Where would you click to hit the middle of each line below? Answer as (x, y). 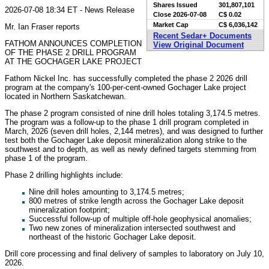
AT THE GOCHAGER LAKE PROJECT (73, 61)
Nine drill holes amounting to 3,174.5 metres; (107, 192)
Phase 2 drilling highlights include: (64, 175)
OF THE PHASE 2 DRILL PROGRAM (71, 52)
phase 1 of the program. (46, 158)
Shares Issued (175, 5)
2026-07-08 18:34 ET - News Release (70, 10)
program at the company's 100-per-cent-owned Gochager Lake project (125, 87)
